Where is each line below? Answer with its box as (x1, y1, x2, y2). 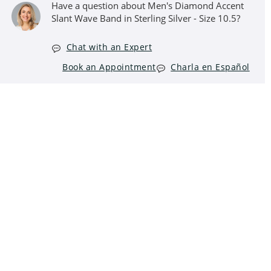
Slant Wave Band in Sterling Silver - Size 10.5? (51, 12, 241, 24)
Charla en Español (171, 61, 250, 73)
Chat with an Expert (66, 41, 152, 53)
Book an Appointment (62, 61, 156, 73)
